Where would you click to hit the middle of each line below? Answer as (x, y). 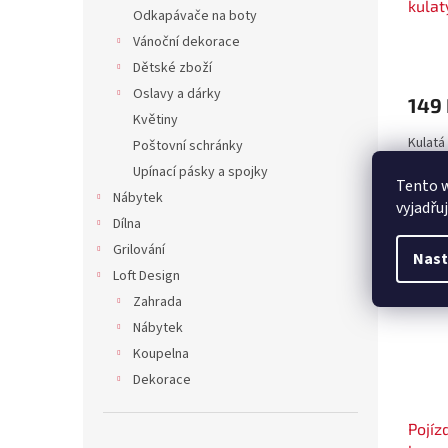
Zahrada (157, 302)
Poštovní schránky (188, 146)
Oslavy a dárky (177, 94)
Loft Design (146, 276)
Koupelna (161, 354)
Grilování (139, 250)
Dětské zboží (172, 68)
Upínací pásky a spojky (200, 172)
